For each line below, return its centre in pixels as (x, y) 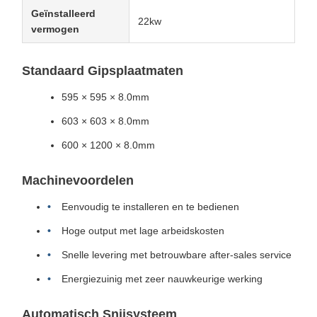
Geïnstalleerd (63, 13)
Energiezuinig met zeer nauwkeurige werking (162, 279)
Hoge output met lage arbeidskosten (143, 231)
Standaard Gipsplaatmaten (103, 71)
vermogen (55, 29)
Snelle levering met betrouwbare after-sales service (177, 255)
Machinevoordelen (78, 180)
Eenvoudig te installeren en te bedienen (150, 207)
